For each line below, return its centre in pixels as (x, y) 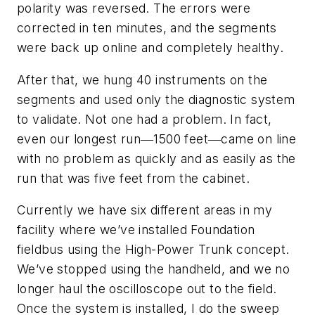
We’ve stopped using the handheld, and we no (154, 269)
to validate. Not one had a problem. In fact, (144, 119)
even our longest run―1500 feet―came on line (157, 139)
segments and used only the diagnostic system (156, 99)
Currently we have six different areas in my (145, 210)
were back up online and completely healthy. (150, 48)
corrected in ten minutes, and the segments (147, 28)
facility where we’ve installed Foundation (136, 230)
